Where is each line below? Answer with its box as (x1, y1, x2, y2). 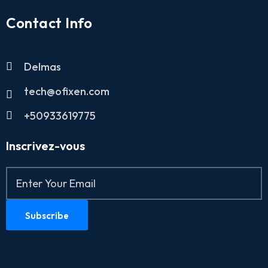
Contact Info (6, 14, 92, 32)
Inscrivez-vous (6, 138, 85, 154)
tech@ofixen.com (24, 84, 109, 99)
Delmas (24, 60, 61, 74)
